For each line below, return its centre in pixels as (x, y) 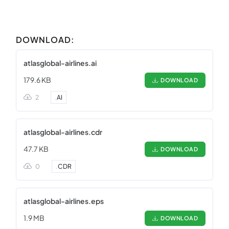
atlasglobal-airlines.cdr (63, 132)
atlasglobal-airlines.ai (60, 63)
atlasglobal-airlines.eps (64, 201)
